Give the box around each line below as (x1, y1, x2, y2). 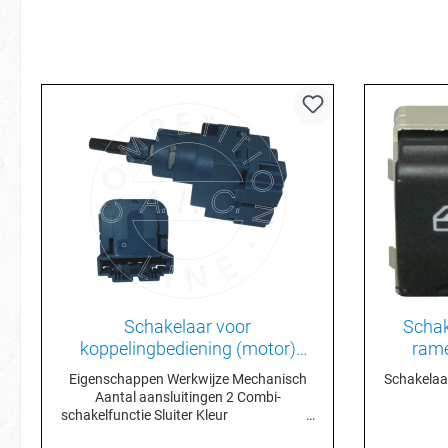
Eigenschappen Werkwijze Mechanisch (68, 371, 167, 387)
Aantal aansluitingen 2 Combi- (94, 389, 237, 405)
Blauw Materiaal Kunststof (149, 425, 274, 441)
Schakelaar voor (124, 316, 216, 337)
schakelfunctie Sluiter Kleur (60, 407, 196, 423)
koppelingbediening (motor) (79, 338, 296, 359)
